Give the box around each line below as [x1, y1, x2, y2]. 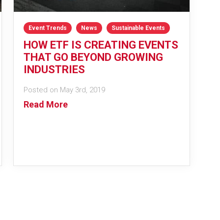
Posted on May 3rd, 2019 [23, 85, 105, 94]
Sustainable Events [111, 24, 165, 31]
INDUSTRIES [23, 63, 85, 76]
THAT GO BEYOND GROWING [23, 51, 163, 63]
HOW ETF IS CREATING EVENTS [23, 38, 178, 51]
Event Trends [28, 24, 67, 31]
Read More [23, 99, 68, 110]
